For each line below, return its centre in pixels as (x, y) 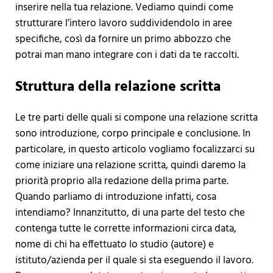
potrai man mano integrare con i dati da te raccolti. (127, 55)
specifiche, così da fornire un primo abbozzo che (123, 39)
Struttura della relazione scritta (118, 87)
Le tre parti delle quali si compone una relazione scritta (136, 118)
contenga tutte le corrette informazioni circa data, (126, 229)
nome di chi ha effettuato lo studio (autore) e (114, 245)
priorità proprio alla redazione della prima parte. (122, 182)
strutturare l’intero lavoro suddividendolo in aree (123, 23)
